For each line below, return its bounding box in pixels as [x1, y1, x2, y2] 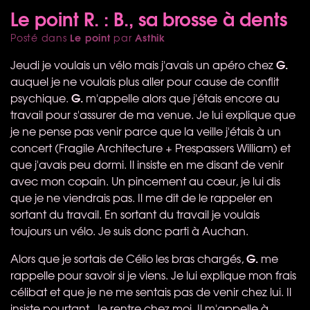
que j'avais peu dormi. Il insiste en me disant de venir [10, 155, 284, 172]
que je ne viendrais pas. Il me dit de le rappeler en [10, 188, 273, 206]
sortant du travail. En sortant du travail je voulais [10, 205, 259, 222]
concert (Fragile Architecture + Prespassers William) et [10, 138, 291, 156]
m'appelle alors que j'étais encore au [83, 89, 280, 106]
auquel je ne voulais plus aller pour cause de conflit [10, 72, 279, 89]
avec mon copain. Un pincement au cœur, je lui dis [10, 172, 280, 189]
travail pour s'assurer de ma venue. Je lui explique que [10, 105, 295, 122]
